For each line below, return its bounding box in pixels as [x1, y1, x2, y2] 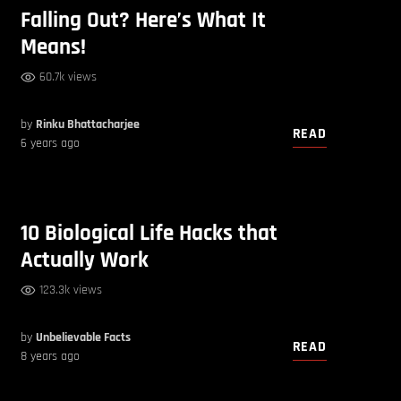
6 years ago [21, 135, 81, 152]
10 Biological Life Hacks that [21, 218, 278, 248]
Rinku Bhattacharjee [36, 116, 141, 133]
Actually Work [21, 245, 149, 275]
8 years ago [21, 347, 81, 364]
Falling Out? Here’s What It [21, 6, 267, 36]
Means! [21, 33, 87, 63]
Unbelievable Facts [36, 328, 132, 346]
